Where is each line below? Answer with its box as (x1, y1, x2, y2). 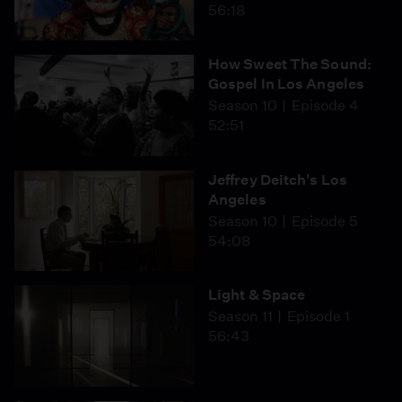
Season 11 (208, 308, 273, 325)
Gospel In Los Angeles (208, 75, 365, 92)
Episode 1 (286, 308, 350, 325)
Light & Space (208, 286, 306, 303)
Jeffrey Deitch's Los (208, 170, 347, 188)
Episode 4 (291, 97, 359, 114)
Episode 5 (291, 212, 358, 230)
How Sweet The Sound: (208, 56, 371, 73)
